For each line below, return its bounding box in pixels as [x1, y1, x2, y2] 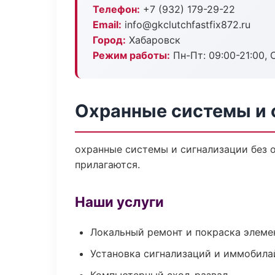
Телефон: [93, 3, 140, 15]
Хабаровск [126, 34, 180, 46]
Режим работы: [93, 49, 170, 61]
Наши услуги [75, 193, 164, 210]
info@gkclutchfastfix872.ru [122, 18, 250, 31]
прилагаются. [75, 158, 140, 171]
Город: [93, 34, 126, 46]
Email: [93, 18, 122, 31]
